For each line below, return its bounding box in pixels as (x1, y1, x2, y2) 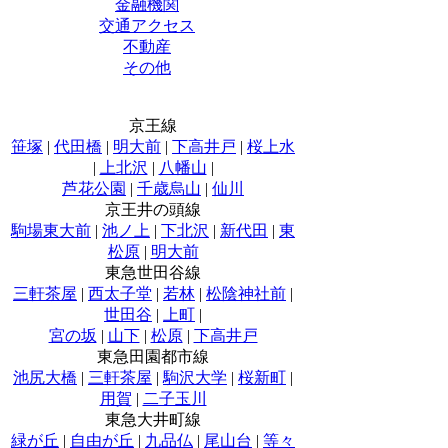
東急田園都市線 (97, 347, 209, 365)
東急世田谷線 (105, 263, 201, 281)
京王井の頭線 (105, 200, 201, 218)
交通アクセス (99, 16, 195, 34)
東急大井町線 (105, 410, 201, 428)
